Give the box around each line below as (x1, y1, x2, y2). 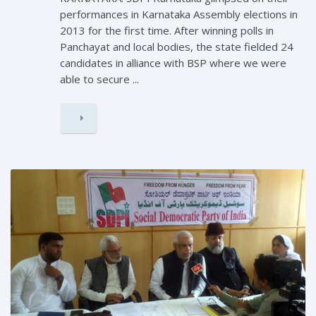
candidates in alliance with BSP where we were (60, 55, 286, 70)
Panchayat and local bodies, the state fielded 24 (60, 39, 293, 54)
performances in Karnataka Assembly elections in (60, 6, 298, 21)
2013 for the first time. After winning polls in (60, 23, 274, 37)
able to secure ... (60, 71, 139, 86)
